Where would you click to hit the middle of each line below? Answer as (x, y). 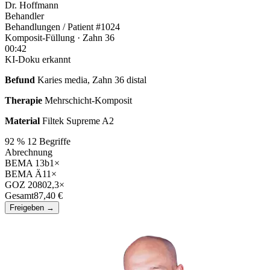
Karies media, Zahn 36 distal (92, 80)
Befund (20, 80)
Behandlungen (34, 27)
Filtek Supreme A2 (78, 121)
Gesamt (19, 195)
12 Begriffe (49, 141)
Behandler (24, 16)
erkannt (56, 59)
